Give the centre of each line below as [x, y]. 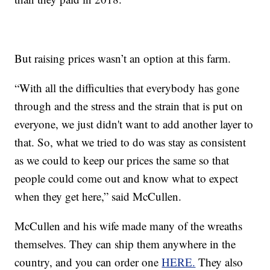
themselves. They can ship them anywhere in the [125, 244]
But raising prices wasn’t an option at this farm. [123, 58]
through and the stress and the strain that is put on [129, 106]
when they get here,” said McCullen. [98, 196]
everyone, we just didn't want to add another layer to [134, 124]
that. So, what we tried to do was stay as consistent [130, 142]
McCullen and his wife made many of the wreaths [129, 226]
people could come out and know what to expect [127, 178]
